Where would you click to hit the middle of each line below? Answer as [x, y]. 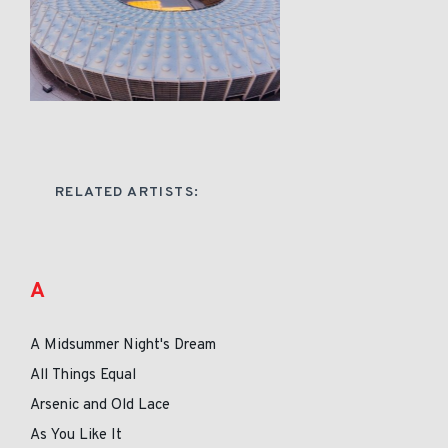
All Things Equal [83, 375]
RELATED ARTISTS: [127, 192]
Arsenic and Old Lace [100, 405]
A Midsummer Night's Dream [123, 345]
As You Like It [76, 435]
